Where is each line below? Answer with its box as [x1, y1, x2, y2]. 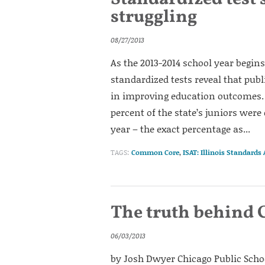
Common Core [131, 147, 179, 157]
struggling [111, 5, 197, 30]
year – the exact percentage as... [111, 122, 250, 135]
